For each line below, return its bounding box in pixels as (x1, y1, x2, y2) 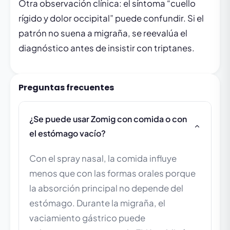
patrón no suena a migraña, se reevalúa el (18, 28, 187, 39)
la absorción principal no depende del (29, 183, 183, 194)
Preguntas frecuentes (18, 82, 114, 94)
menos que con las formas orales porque (29, 168, 196, 179)
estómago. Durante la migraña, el (29, 198, 165, 209)
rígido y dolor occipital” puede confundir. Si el (18, 13, 204, 24)
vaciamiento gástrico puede (29, 213, 145, 224)
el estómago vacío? (29, 128, 106, 139)
